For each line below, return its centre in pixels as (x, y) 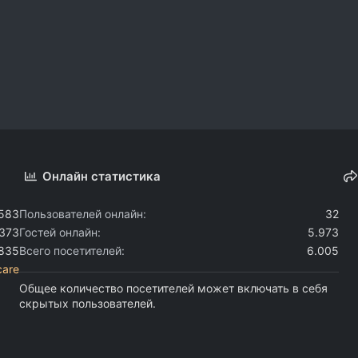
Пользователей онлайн (81, 213)
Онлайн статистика (102, 176)
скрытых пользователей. (88, 303)
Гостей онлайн (58, 232)
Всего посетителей (70, 250)
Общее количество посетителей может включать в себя (173, 288)
